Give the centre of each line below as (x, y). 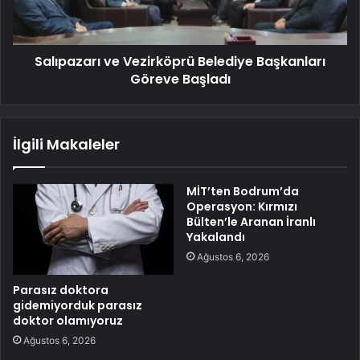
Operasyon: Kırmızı (242, 207)
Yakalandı (216, 237)
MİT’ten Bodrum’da (243, 192)
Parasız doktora (61, 290)
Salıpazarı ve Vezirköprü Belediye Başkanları (180, 62)
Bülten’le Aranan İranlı (251, 222)
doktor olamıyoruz (68, 321)
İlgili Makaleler (66, 145)
